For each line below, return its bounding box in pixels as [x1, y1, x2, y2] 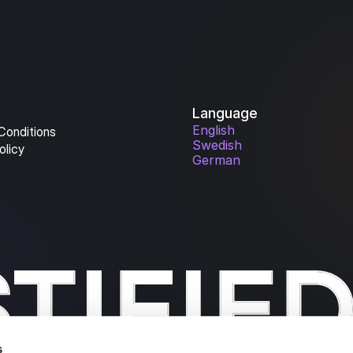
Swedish [192, 136, 242, 153]
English [192, 121, 235, 138]
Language [192, 104, 258, 121]
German [192, 151, 240, 168]
